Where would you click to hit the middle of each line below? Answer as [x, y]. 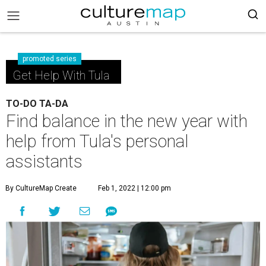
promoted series [50, 59]
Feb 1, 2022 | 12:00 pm [134, 188]
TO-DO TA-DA [37, 104]
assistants [44, 161]
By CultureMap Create [41, 188]
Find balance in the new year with [127, 121]
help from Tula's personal [97, 141]
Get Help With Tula [61, 75]
